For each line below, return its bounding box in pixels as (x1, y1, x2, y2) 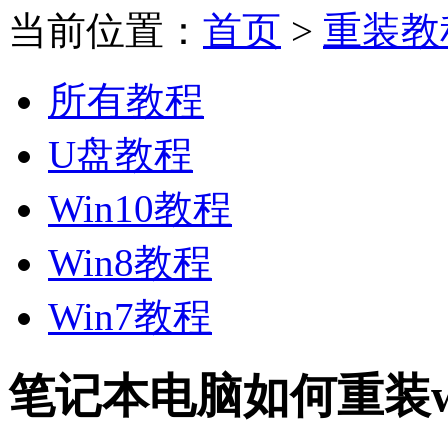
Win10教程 (48, 187, 232, 230)
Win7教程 (48, 295, 212, 338)
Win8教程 (48, 241, 212, 284)
